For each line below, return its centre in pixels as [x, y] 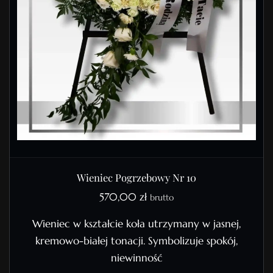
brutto [162, 198]
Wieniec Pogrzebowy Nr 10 [136, 178]
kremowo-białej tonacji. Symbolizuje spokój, [136, 241]
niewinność [136, 258]
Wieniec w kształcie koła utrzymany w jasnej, [136, 224]
